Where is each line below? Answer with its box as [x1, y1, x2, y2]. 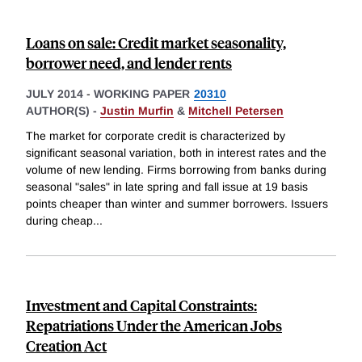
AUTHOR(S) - [26, 103, 100, 117]
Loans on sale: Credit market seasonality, [26, 32, 286, 53]
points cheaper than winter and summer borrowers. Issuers [26, 197, 328, 211]
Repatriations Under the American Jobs [26, 315, 282, 336]
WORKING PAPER [94, 86, 190, 100]
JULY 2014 [26, 86, 83, 100]
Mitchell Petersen [188, 103, 284, 117]
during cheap [26, 214, 93, 228]
